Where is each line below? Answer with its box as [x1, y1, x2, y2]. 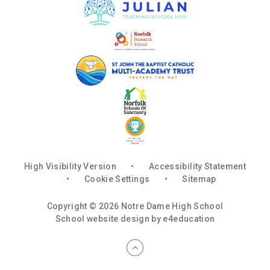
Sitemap [182, 174, 216, 184]
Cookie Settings [84, 174, 150, 184]
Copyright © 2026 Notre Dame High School [46, 201, 224, 212]
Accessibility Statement [149, 162, 246, 172]
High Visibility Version [24, 162, 116, 172]
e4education [163, 214, 215, 224]
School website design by [55, 214, 163, 224]
